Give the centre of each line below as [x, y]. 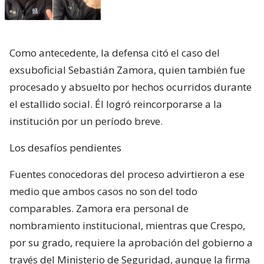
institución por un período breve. [86, 121]
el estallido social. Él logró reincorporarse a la [116, 104]
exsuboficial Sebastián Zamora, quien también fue [127, 70]
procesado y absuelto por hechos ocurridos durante [131, 87]
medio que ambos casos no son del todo [103, 192]
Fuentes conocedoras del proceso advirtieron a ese [127, 174]
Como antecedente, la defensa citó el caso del [115, 53]
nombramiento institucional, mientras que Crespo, [127, 226]
